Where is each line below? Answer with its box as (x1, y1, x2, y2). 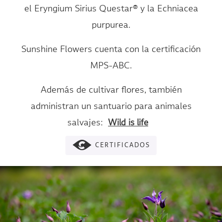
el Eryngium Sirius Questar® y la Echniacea (24, 4, 198, 13)
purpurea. (92, 20, 130, 30)
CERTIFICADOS (95, 142, 150, 149)
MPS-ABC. (90, 61, 132, 70)
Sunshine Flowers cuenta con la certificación (21, 45, 201, 54)
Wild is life (108, 118, 148, 127)
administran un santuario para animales (30, 102, 192, 111)
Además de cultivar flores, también (40, 85, 182, 95)
